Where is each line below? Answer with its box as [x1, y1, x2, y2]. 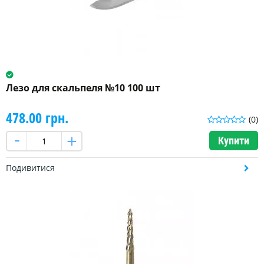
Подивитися [6, 162, 55, 174]
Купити [218, 134, 249, 147]
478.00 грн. [6, 108, 68, 128]
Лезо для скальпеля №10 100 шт [6, 81, 160, 95]
